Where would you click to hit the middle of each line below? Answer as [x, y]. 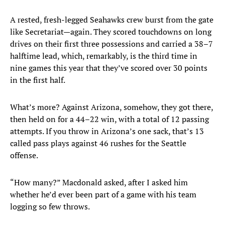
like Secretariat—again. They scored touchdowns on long [111, 32]
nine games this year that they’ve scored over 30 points [109, 68]
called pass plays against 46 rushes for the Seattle [98, 143]
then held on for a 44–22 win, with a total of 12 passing [109, 119]
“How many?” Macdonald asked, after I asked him [99, 183]
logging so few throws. [50, 207]
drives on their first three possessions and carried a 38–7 [111, 44]
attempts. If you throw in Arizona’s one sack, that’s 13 [107, 131]
